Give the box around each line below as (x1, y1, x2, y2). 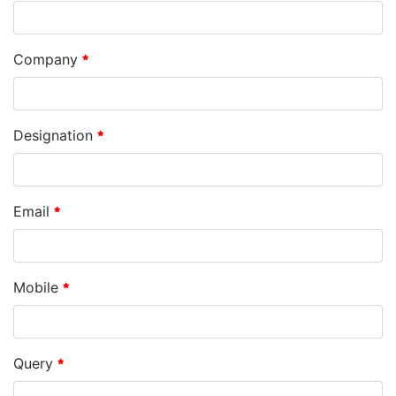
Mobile (13, 278, 58, 296)
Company (13, 50, 78, 68)
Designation (13, 126, 93, 144)
